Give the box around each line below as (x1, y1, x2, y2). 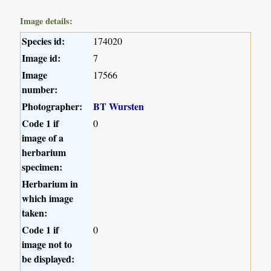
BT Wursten (93, 99, 145, 113)
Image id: (22, 50, 61, 65)
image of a (22, 130, 64, 145)
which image (22, 191, 74, 205)
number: (22, 82, 58, 96)
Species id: (22, 33, 65, 48)
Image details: (20, 14, 73, 27)
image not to (22, 237, 73, 251)
